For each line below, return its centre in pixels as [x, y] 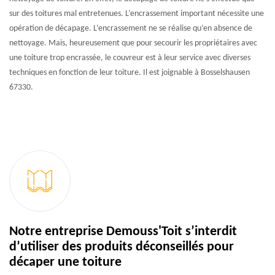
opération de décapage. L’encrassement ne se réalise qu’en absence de [131, 28]
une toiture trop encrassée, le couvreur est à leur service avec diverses [130, 58]
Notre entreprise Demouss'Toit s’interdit [123, 231]
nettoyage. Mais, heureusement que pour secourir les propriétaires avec [133, 43]
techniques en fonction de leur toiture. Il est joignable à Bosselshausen [130, 72]
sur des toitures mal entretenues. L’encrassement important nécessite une [137, 14]
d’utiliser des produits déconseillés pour [122, 247]
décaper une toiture [65, 262]
